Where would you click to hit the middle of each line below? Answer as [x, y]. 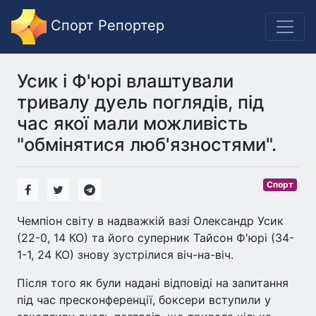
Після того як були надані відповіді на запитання [153, 283]
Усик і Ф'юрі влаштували [125, 81]
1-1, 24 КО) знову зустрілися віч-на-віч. [125, 255]
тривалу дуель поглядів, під [140, 102]
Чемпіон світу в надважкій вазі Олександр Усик [150, 221]
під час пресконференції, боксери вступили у [144, 300]
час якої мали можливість [132, 123]
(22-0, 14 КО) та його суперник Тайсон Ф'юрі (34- [156, 238]
